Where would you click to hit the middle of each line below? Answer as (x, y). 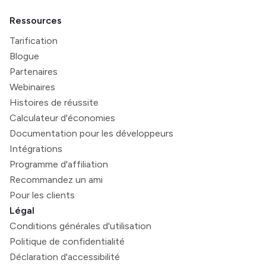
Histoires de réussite (54, 103)
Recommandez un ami (56, 180)
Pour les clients (42, 195)
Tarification (34, 41)
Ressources (36, 21)
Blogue (24, 56)
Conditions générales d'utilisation (80, 226)
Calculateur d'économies (62, 118)
